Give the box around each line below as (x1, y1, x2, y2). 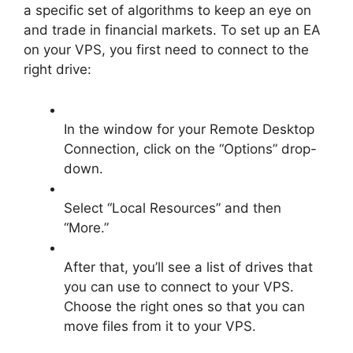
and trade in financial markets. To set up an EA (24, 22, 321, 38)
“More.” (64, 219, 109, 236)
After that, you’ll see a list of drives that (64, 258, 313, 275)
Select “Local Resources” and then (64, 199, 281, 216)
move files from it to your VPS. (64, 318, 256, 334)
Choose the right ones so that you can (64, 298, 305, 314)
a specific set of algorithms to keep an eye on (24, 2, 311, 18)
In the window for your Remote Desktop (64, 121, 314, 137)
